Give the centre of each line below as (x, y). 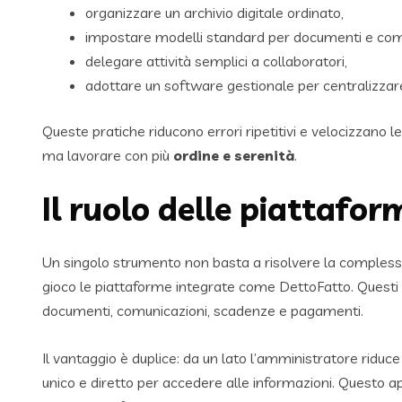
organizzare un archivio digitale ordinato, (214, 13)
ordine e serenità (234, 156)
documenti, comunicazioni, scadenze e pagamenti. (203, 311)
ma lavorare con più (108, 156)
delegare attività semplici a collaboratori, (216, 61)
